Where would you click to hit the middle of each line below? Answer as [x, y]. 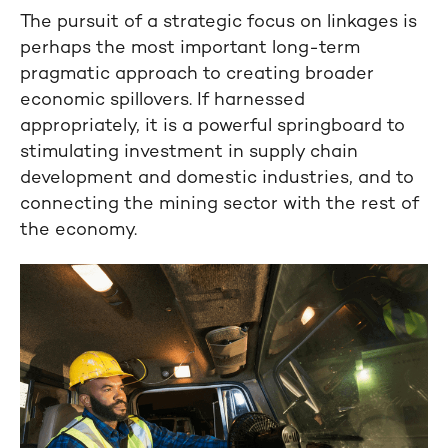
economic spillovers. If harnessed [162, 100]
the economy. [78, 230]
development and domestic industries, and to [217, 178]
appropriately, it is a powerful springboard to [212, 126]
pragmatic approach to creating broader [197, 74]
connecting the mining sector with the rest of [219, 204]
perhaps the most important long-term [190, 48]
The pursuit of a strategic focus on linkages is [218, 22]
